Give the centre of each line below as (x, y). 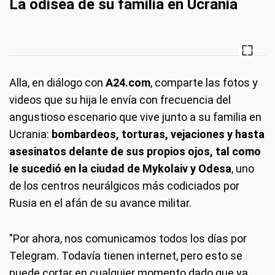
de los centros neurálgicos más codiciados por (124, 186)
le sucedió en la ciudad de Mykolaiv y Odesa (120, 168)
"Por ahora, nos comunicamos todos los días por (128, 238)
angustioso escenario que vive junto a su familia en (135, 117)
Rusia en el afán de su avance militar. (100, 203)
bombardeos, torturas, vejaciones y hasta (158, 134)
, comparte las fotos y (204, 83)
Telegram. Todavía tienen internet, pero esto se (126, 256)
